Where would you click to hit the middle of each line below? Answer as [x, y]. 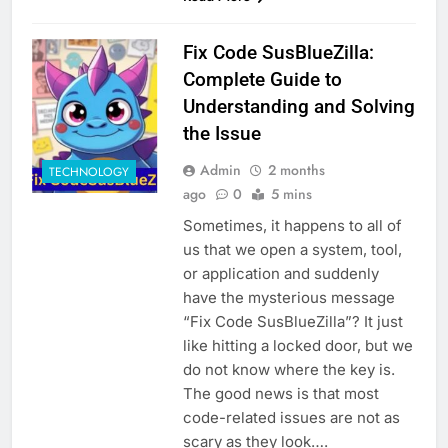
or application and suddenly [280, 274]
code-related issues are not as [291, 418]
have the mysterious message [288, 298]
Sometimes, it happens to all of [292, 226]
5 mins [291, 194]
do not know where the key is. [288, 370]
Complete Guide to [262, 80]
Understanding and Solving [298, 107]
